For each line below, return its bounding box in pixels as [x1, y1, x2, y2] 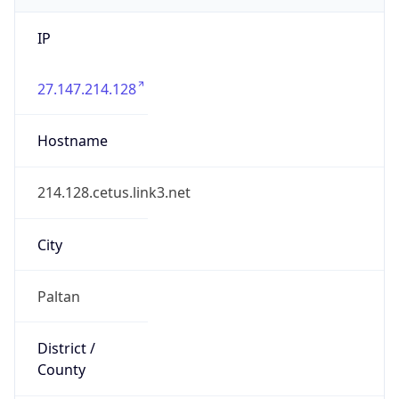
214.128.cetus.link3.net [37, 175, 191, 195]
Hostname [37, 123, 108, 143]
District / [37, 330, 95, 351]
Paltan [37, 278, 80, 298]
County [37, 352, 85, 372]
